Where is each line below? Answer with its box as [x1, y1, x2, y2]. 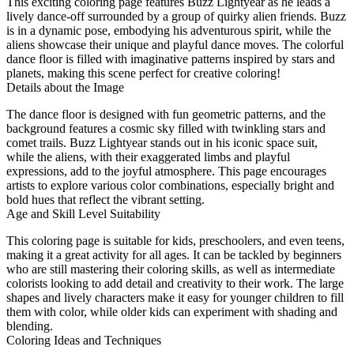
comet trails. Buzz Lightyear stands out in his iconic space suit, [6, 135, 318, 149]
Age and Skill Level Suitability [6, 206, 160, 220]
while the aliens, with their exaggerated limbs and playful [6, 149, 290, 164]
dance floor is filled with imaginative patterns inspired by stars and [6, 51, 335, 66]
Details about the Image [6, 80, 124, 94]
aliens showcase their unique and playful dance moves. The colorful [6, 37, 344, 51]
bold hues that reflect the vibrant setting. [6, 192, 205, 206]
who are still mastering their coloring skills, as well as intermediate [6, 262, 335, 276]
